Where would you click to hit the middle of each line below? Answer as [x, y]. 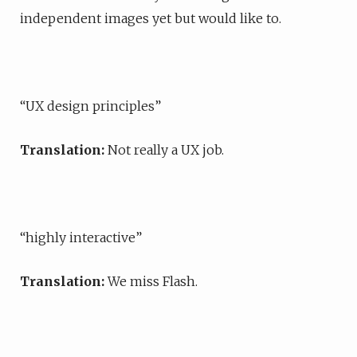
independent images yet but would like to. [151, 18]
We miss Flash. [153, 281]
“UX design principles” [90, 106]
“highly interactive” [81, 237]
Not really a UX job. [164, 150]
